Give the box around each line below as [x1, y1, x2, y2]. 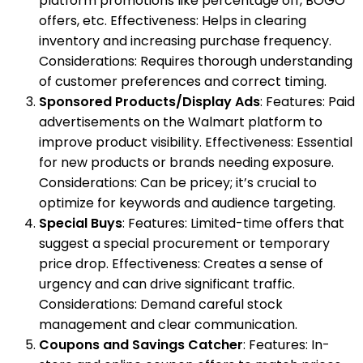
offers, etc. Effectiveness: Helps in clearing [39, 11, 306, 31]
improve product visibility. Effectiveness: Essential [39, 133, 352, 152]
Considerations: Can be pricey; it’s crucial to [39, 173, 317, 193]
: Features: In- [243, 335, 330, 355]
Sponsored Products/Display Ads [39, 92, 260, 112]
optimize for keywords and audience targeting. [39, 194, 335, 213]
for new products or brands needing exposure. [39, 153, 334, 173]
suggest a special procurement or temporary [39, 234, 330, 254]
